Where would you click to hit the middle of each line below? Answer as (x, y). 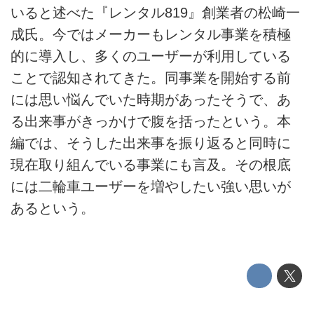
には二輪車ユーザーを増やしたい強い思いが (151, 187)
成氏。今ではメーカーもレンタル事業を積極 (151, 35)
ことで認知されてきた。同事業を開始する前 (151, 78)
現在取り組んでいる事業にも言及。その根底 (151, 165)
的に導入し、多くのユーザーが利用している (151, 56)
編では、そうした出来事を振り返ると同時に (151, 143)
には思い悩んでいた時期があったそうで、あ (151, 100)
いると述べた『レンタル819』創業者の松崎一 (155, 13)
